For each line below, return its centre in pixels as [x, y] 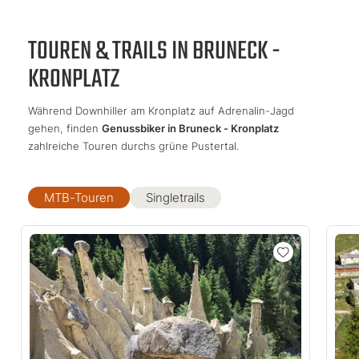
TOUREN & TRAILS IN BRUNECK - [154, 52]
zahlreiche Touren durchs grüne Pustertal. [133, 146]
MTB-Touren [79, 198]
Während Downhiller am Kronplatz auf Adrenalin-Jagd [161, 111]
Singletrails [175, 198]
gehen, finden [65, 129]
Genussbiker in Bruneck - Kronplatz [190, 129]
